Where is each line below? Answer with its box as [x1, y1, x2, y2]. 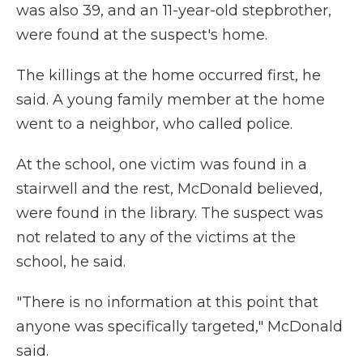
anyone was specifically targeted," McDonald [16, 318, 343, 335]
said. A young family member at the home [16, 91, 325, 109]
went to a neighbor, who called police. [16, 115, 293, 133]
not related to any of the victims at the [16, 228, 296, 246]
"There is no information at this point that [16, 293, 318, 311]
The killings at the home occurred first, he [16, 66, 321, 84]
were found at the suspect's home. [16, 26, 267, 44]
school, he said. [16, 253, 126, 271]
